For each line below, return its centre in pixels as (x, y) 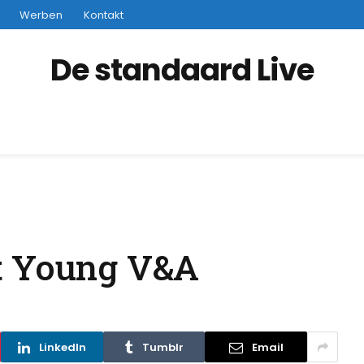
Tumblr (162, 347)
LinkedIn (62, 347)
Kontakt (104, 15)
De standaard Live (182, 69)
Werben (41, 15)
